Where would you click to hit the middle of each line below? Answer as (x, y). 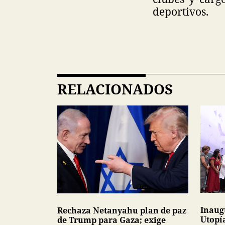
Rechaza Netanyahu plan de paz (122, 210)
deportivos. (182, 12)
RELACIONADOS (115, 89)
